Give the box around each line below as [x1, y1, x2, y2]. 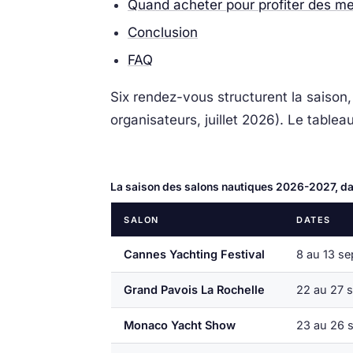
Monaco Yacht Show [124, 318, 236, 333]
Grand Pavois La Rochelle [124, 283, 265, 297]
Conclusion [128, 24, 198, 40]
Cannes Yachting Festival [124, 247, 265, 262]
